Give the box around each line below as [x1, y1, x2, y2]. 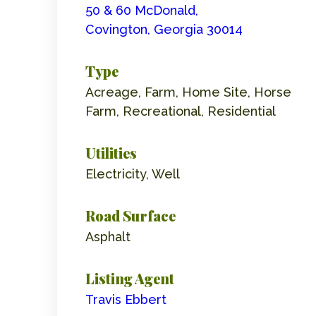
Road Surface [85, 205, 176, 225]
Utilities [85, 142, 137, 162]
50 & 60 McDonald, [85, 2, 198, 18]
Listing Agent [85, 268, 174, 288]
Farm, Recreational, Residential [85, 103, 276, 119]
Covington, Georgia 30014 [85, 21, 243, 37]
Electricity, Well [85, 166, 180, 181]
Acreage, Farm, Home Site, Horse [85, 84, 291, 99]
